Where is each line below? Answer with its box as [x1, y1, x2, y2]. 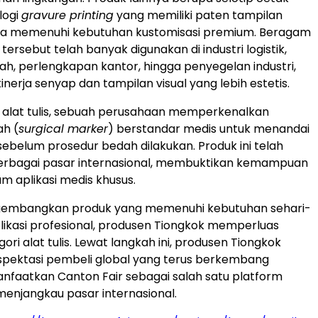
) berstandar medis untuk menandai [108, 120, 309, 137]
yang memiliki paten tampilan [114, 6, 283, 23]
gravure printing [21, 6, 114, 23]
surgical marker [18, 120, 108, 137]
